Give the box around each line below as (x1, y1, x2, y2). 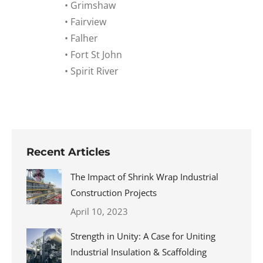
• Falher (65, 32, 98, 45)
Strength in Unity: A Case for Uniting (70, 230, 215, 242)
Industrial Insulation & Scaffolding (70, 246, 207, 258)
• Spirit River (65, 65, 119, 77)
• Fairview (65, 15, 106, 28)
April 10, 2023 (70, 205, 128, 217)
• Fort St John (65, 48, 122, 61)
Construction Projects (70, 187, 157, 198)
